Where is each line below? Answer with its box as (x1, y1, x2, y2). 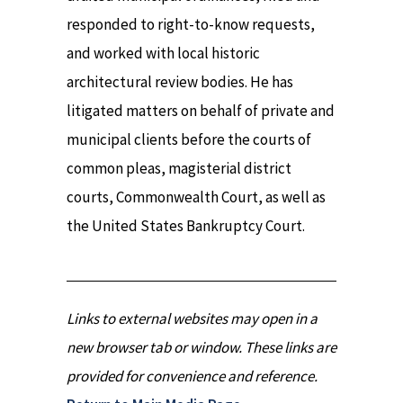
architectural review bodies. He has (67, 72, 293, 93)
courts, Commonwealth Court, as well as (67, 187, 326, 208)
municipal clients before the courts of (67, 130, 311, 150)
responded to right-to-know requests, (67, 14, 315, 35)
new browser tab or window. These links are (67, 337, 336, 358)
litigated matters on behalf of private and (67, 101, 335, 121)
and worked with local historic (67, 43, 260, 64)
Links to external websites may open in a (67, 309, 318, 329)
